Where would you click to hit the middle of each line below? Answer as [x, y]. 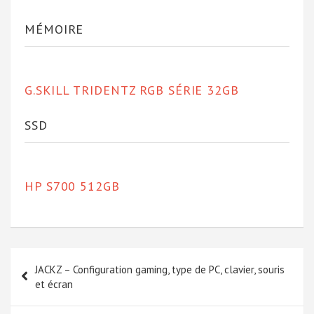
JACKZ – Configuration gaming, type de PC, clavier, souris [160, 269]
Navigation [51, 258]
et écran [54, 284]
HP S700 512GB [72, 186]
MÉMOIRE [54, 29]
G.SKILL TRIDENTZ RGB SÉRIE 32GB [132, 90]
